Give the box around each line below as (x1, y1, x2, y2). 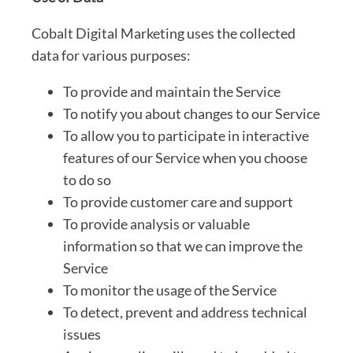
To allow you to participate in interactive (63, 126, 309, 144)
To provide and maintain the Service (63, 82, 281, 100)
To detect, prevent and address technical (63, 303, 307, 321)
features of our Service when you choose (63, 148, 307, 166)
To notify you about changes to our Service (63, 104, 320, 122)
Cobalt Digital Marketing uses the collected (32, 24, 295, 42)
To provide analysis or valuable (63, 214, 250, 232)
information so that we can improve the (63, 236, 303, 255)
